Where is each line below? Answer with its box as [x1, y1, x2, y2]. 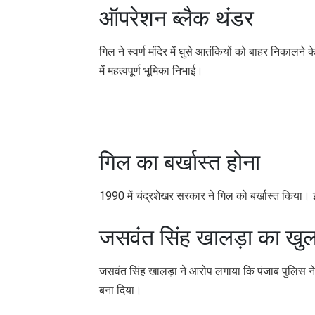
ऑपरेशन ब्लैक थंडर [99, 4, 254, 32]
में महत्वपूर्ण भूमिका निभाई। [99, 63, 203, 77]
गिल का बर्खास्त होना [99, 148, 260, 176]
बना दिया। [99, 283, 142, 297]
